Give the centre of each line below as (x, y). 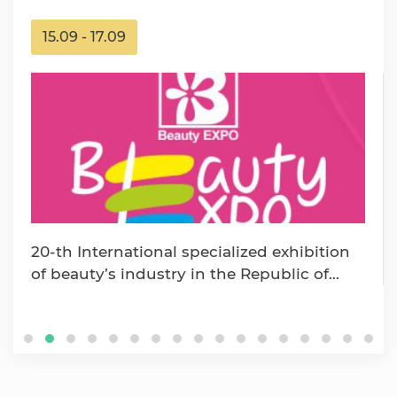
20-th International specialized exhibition (191, 252)
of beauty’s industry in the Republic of (180, 274)
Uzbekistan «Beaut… (109, 296)
